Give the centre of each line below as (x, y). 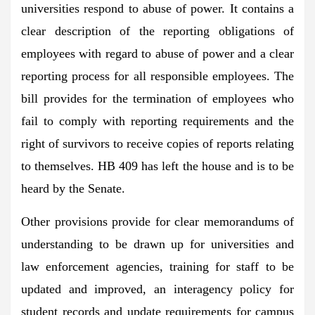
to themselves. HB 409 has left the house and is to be (157, 166)
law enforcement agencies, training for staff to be (157, 266)
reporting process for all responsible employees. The (157, 76)
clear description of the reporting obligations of (157, 31)
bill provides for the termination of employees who (157, 98)
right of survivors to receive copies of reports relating (157, 143)
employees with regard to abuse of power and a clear (157, 53)
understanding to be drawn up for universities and (157, 244)
